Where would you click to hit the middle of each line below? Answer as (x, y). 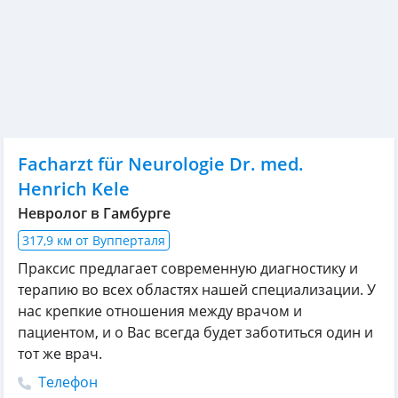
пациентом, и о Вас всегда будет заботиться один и (195, 332)
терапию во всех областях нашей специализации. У (197, 290)
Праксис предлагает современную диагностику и (188, 268)
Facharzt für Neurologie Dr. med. (161, 164)
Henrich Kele (74, 189)
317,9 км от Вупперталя (94, 240)
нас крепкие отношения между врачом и (160, 311)
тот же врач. (60, 354)
